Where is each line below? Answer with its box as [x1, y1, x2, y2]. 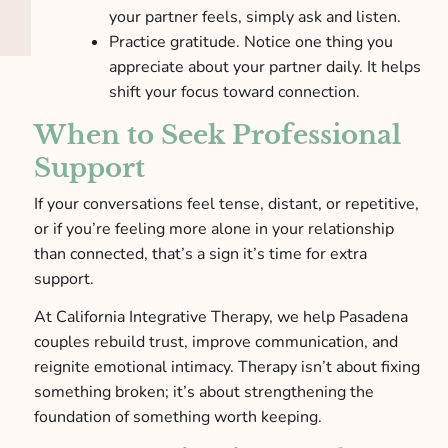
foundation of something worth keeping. [33, 406, 326, 429]
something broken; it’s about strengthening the [33, 381, 374, 404]
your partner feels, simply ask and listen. [109, 6, 406, 29]
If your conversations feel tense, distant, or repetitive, [33, 192, 419, 215]
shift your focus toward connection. [109, 81, 365, 104]
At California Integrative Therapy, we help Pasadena [33, 306, 408, 329]
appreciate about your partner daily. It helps [109, 56, 422, 79]
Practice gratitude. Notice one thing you [109, 31, 394, 54]
